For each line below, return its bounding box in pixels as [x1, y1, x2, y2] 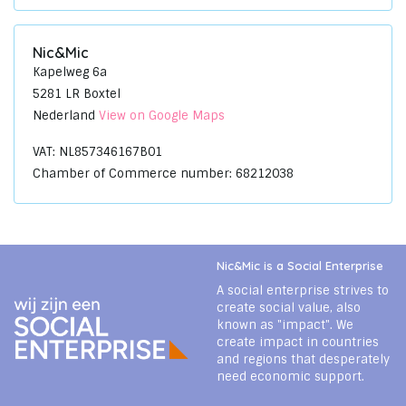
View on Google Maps [99, 108, 225, 123]
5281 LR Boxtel [33, 86, 121, 101]
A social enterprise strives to [217, 283, 389, 298]
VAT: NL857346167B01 [33, 144, 162, 159]
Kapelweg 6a [33, 64, 107, 80]
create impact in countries [217, 334, 379, 350]
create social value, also [217, 300, 361, 315]
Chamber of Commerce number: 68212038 [33, 166, 294, 181]
